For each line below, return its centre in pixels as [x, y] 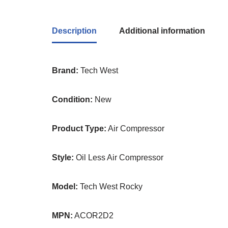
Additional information [162, 31]
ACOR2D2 [93, 216]
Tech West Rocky [110, 187]
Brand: [65, 70]
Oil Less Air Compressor [119, 158]
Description [74, 31]
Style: [63, 158]
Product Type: [79, 129]
